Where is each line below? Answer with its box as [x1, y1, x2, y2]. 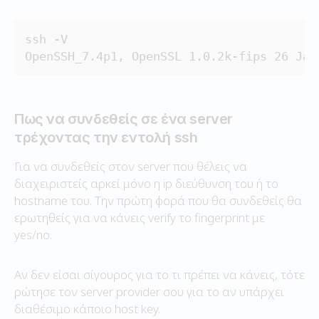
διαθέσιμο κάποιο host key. [14, 300, 160, 317]
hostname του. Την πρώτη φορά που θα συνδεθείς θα [14, 192, 302, 209]
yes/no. [14, 226, 52, 243]
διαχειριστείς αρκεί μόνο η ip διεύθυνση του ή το [14, 174, 278, 192]
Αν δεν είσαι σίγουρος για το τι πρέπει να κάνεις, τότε [14, 266, 305, 283]
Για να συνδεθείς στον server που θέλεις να [14, 157, 247, 174]
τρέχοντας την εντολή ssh [14, 128, 198, 146]
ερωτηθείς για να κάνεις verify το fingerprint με [14, 209, 265, 226]
